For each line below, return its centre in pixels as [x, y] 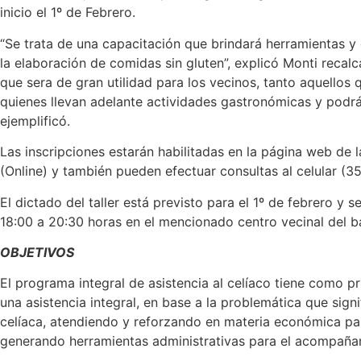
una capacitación [131, 43]
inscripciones [67, 152]
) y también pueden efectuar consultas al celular [192, 171]
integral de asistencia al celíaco [175, 283]
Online [24, 171]
